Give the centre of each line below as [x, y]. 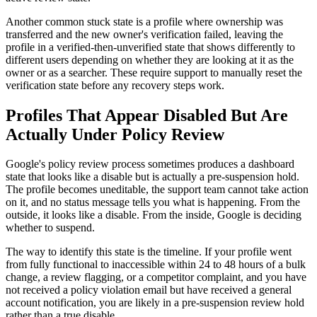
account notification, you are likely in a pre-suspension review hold [155, 303]
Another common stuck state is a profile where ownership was [144, 21]
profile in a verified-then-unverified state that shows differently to [150, 47]
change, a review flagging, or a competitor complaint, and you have [156, 277]
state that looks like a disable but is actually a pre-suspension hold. [152, 177]
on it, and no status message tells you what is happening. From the [153, 202]
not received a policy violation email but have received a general [149, 290]
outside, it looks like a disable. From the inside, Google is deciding [154, 215]
